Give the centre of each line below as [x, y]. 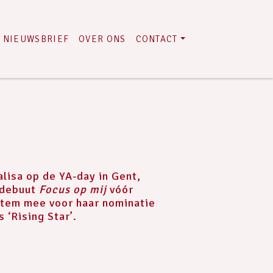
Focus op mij [73, 190]
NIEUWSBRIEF [36, 39]
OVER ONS [102, 39]
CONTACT [157, 39]
